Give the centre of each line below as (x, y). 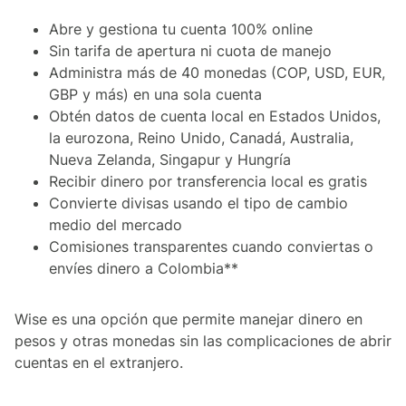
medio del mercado (116, 225)
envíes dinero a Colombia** (144, 269)
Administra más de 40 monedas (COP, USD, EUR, (217, 73)
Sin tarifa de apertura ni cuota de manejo (190, 51)
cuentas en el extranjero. (99, 363)
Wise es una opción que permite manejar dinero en (188, 319)
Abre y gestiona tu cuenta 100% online (181, 29)
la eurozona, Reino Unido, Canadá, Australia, (201, 138)
